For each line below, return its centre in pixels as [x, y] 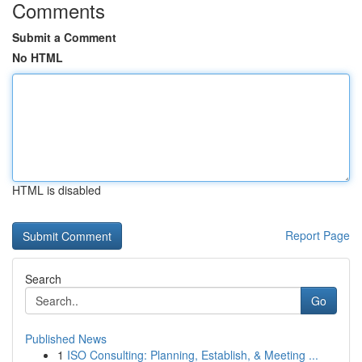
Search [43, 279]
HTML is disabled [57, 190]
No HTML [38, 57]
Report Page [318, 235]
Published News [66, 339]
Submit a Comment [64, 37]
